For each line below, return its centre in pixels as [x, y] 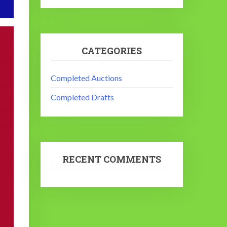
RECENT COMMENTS [112, 159]
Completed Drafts [83, 97]
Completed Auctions [87, 78]
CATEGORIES [112, 51]
